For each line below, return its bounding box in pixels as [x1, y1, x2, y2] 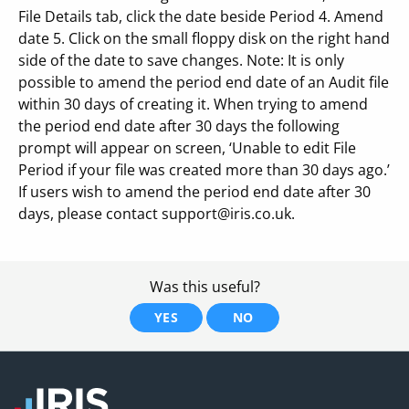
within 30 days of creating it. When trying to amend [18, 94, 368, 114]
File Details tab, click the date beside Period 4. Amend [18, 6, 383, 26]
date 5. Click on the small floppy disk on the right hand [18, 28, 390, 48]
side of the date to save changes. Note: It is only [18, 50, 344, 70]
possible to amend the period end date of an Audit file [18, 72, 389, 92]
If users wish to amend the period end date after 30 [18, 182, 371, 202]
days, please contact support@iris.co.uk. [18, 204, 295, 224]
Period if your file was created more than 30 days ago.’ [18, 160, 390, 180]
